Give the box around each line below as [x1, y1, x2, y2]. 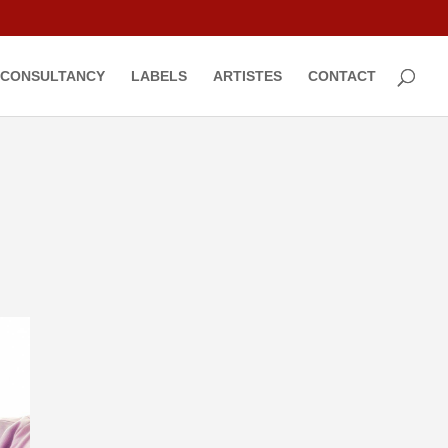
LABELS [131, 68, 187, 84]
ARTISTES [213, 68, 282, 84]
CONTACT [308, 68, 376, 84]
